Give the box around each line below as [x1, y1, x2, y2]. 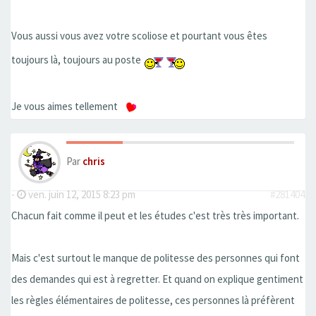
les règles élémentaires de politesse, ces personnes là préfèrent [11, 293, 295, 308]
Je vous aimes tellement [11, 99, 120, 113]
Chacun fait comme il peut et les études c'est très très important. [11, 209, 299, 223]
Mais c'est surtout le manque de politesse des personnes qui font [11, 251, 300, 265]
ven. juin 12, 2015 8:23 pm [26, 188, 135, 202]
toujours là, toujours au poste [11, 52, 143, 66]
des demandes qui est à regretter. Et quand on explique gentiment [11, 272, 303, 286]
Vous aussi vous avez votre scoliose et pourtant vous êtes [11, 28, 267, 42]
